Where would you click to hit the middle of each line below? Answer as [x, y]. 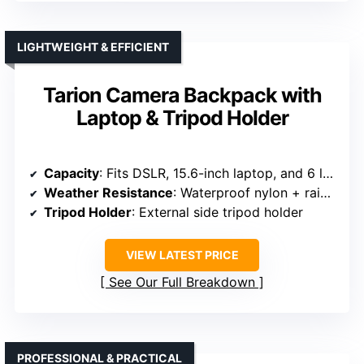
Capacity [71, 173]
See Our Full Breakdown [182, 282]
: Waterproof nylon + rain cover [247, 192]
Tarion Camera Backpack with [182, 95]
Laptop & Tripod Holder [182, 117]
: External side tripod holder [217, 212]
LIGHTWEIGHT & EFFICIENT [93, 46]
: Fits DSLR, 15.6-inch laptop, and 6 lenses [211, 173]
